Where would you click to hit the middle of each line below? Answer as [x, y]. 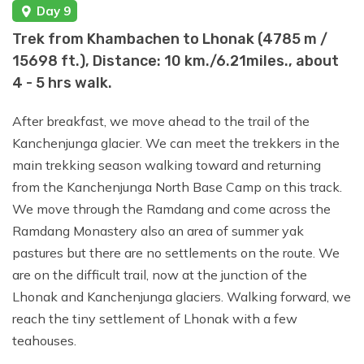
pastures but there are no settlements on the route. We [176, 253]
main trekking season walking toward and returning [167, 165]
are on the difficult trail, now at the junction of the [160, 275]
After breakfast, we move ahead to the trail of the [161, 121]
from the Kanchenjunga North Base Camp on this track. [177, 187]
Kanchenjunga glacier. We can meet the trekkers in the [176, 143]
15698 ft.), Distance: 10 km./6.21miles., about [175, 61]
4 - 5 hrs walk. [62, 83]
